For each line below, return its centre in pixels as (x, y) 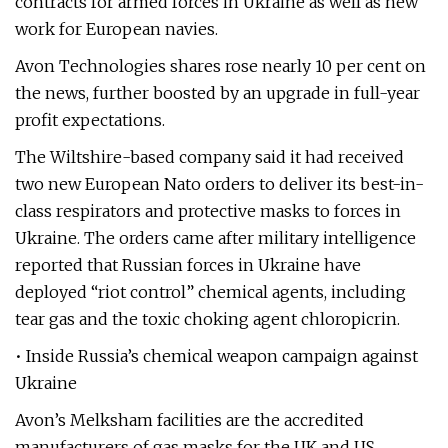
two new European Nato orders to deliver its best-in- (219, 184)
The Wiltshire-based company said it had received (209, 157)
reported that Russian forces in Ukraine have (188, 265)
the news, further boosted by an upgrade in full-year (217, 93)
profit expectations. (90, 120)
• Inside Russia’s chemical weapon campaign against (216, 356)
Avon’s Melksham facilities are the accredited (189, 420)
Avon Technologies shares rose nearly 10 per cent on (220, 66)
